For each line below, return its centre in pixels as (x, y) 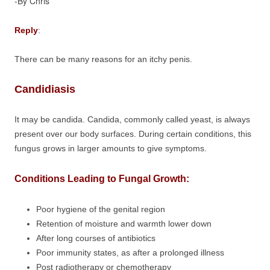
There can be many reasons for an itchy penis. (103, 59)
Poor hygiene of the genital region (101, 209)
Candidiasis (45, 89)
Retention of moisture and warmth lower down (124, 224)
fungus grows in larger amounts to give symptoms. (111, 148)
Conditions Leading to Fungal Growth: (102, 179)
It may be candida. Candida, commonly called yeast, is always (132, 119)
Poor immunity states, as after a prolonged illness (130, 253)
